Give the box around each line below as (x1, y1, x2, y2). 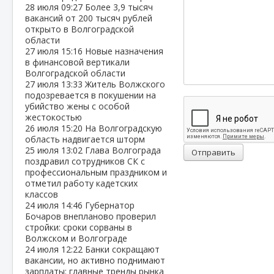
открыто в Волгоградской (25, 23, 134, 35)
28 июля (25, 1, 61, 13)
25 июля (25, 144, 61, 156)
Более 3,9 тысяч (85, 1, 153, 13)
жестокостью (25, 111, 82, 123)
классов (25, 188, 58, 200)
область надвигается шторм (25, 133, 145, 145)
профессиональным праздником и (25, 166, 167, 178)
